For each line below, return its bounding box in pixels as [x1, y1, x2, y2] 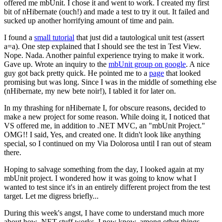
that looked [164, 69, 201, 77]
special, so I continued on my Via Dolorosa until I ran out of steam [4, 139, 211, 148]
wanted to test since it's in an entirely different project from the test [4, 183, 210, 191]
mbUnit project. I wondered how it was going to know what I [4, 174, 196, 182]
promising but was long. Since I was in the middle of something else [4, 78, 217, 86]
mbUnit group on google [109, 60, 186, 68]
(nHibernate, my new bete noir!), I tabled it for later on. [4, 87, 176, 95]
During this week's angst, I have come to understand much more [4, 209, 204, 217]
